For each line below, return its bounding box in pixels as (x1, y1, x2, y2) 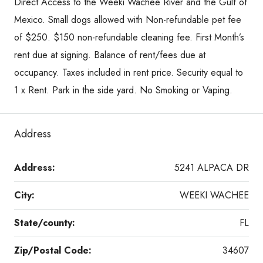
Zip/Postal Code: (14, 243, 92, 257)
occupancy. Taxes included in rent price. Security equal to (14, 65, 243, 79)
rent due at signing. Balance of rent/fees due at (14, 48, 205, 62)
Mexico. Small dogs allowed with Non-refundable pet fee (14, 12, 241, 26)
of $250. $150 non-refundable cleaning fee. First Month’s (14, 30, 244, 44)
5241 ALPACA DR (174, 160, 249, 174)
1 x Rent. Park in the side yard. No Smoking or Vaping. (14, 83, 232, 97)
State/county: (14, 215, 75, 230)
